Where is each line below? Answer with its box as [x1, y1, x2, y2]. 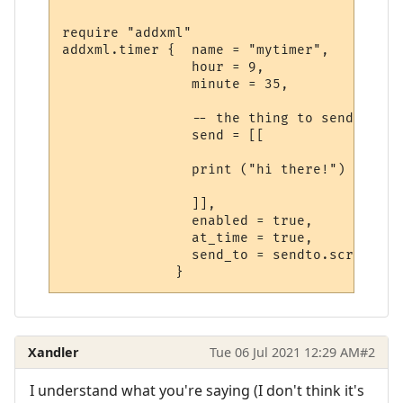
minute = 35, [62, 76, 290, 92]
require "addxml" [62, 24, 193, 40]
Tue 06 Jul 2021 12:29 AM [209, 343, 360, 361]
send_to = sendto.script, [62, 246, 387, 263]
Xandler [28, 343, 80, 361]
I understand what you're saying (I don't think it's [30, 381, 364, 401]
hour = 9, [62, 58, 265, 75]
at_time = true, [62, 229, 314, 246]
